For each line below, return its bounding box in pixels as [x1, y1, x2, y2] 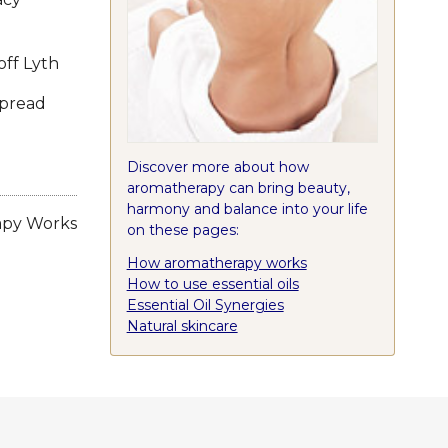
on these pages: [126, 220, 239, 239]
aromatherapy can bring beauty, [126, 178, 350, 197]
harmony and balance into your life [126, 199, 368, 218]
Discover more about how [126, 157, 309, 176]
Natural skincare [126, 316, 238, 335]
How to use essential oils [126, 274, 299, 293]
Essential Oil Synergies [126, 295, 284, 314]
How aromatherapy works [126, 253, 307, 272]
